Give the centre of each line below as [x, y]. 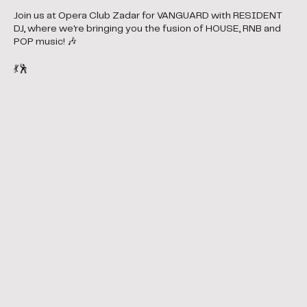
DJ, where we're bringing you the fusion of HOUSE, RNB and [147, 29]
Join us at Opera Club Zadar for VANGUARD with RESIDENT [148, 16]
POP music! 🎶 [45, 42]
